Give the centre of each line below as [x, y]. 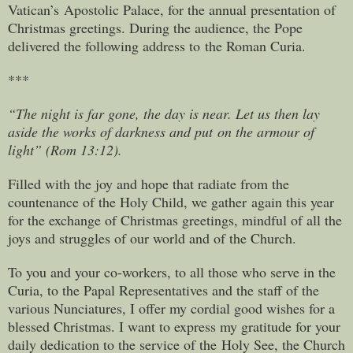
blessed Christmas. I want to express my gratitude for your [174, 326]
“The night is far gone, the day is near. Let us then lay [164, 113]
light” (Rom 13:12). [65, 149]
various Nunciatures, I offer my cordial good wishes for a [171, 308]
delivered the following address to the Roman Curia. [157, 45]
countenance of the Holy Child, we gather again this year [171, 201]
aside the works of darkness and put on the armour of [161, 131]
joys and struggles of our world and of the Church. [152, 238]
